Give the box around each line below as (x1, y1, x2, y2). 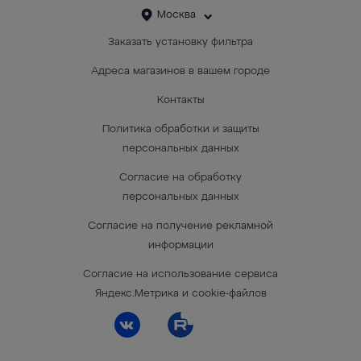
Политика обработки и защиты (102, 124, 259, 135)
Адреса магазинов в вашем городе (91, 66, 270, 77)
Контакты (156, 95, 205, 106)
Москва (157, 10, 196, 20)
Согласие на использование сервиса (83, 269, 278, 280)
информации (147, 240, 214, 251)
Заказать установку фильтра (108, 37, 253, 48)
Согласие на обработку (119, 172, 242, 183)
